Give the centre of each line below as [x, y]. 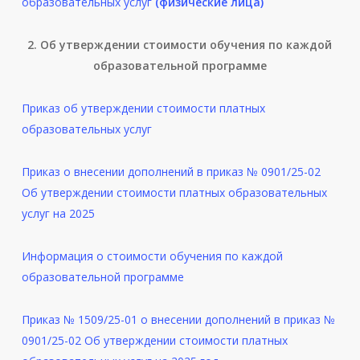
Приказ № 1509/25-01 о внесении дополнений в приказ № [178, 320]
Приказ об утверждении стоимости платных [143, 108]
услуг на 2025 [58, 214]
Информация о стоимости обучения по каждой [152, 256]
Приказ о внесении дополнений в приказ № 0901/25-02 [171, 172]
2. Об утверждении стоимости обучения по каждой [180, 45]
